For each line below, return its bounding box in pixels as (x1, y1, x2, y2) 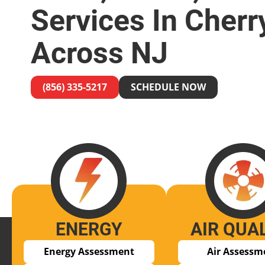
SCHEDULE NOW (131, 80, 206, 93)
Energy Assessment (43, 245, 134, 258)
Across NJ (31, 36, 168, 70)
